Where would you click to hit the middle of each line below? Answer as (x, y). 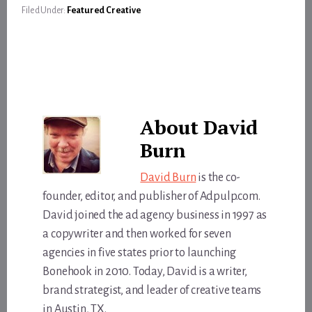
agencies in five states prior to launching (139, 252)
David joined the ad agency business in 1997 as (155, 215)
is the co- (218, 177)
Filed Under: (44, 10)
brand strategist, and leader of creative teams (152, 290)
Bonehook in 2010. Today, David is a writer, (145, 271)
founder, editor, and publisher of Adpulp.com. (151, 196)
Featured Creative (104, 10)
